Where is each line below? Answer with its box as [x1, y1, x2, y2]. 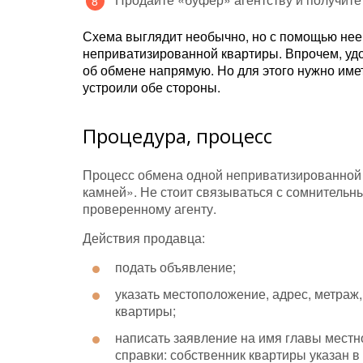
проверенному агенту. [83, 199, 216, 219]
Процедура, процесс [83, 122, 272, 150]
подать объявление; [115, 258, 236, 277]
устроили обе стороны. [83, 78, 220, 97]
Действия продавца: [83, 228, 205, 248]
